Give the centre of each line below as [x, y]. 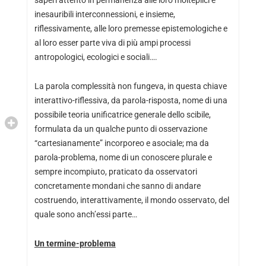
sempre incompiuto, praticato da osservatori [115, 171]
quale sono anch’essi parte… [85, 214]
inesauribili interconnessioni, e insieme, [104, 14]
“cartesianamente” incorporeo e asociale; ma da [121, 143]
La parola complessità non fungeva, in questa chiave [130, 86]
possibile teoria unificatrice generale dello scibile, [122, 114]
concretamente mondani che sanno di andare [117, 186]
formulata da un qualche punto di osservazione [121, 129]
